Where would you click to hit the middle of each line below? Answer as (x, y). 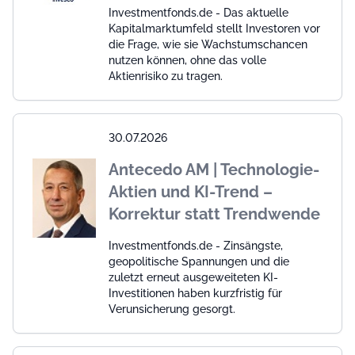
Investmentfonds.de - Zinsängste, (196, 245)
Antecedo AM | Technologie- (214, 169)
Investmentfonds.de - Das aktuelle (198, 12)
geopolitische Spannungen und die (199, 261)
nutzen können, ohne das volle (187, 60)
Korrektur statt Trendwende (214, 214)
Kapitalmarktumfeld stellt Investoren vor (214, 28)
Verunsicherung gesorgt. (172, 309)
